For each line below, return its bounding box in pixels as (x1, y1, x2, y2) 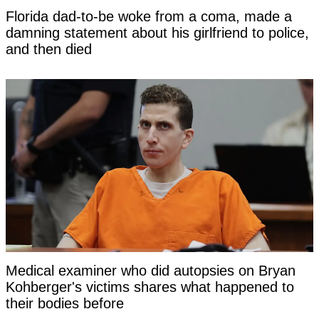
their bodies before (6, 296, 124, 312)
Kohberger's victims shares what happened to (6, 279, 294, 296)
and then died (6, 41, 92, 58)
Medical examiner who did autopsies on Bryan (6, 263, 296, 279)
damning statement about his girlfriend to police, (6, 25, 309, 41)
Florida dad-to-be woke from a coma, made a (6, 9, 292, 25)
